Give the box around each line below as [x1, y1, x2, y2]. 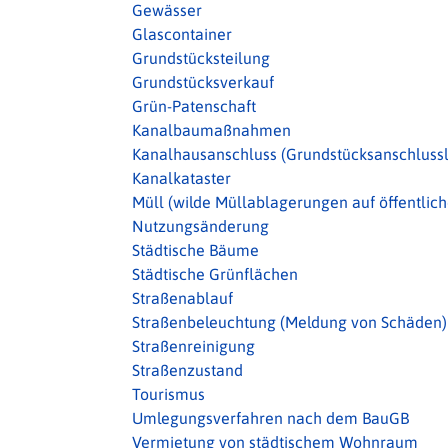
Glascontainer [132, 25, 232, 43]
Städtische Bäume [132, 241, 259, 259]
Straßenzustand [132, 361, 243, 379]
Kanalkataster [132, 169, 231, 187]
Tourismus [132, 385, 205, 403]
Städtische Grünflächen [132, 265, 298, 283]
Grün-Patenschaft [132, 97, 256, 115]
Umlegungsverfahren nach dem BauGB [132, 409, 409, 427]
